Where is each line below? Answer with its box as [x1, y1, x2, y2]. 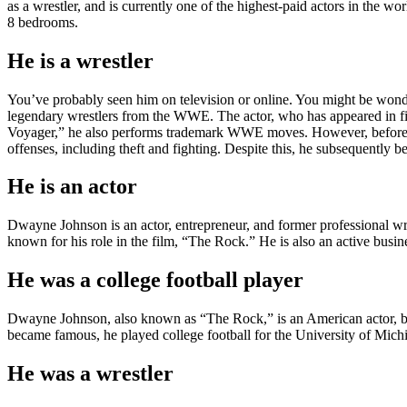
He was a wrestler [7, 362, 174, 386]
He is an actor [7, 174, 137, 199]
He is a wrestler [7, 48, 154, 73]
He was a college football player [7, 268, 303, 293]
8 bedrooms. [7, 14, 78, 30]
